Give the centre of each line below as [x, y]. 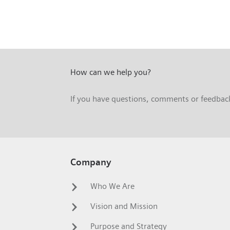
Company [91, 163]
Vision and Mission [123, 206]
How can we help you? [111, 72]
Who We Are [112, 186]
